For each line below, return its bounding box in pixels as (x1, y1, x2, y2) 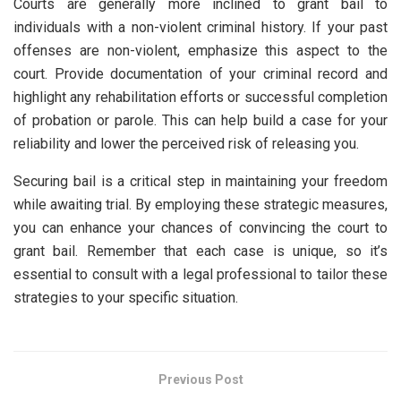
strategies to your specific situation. (13, 289, 238, 307)
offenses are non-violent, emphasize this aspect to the (13, 42, 388, 60)
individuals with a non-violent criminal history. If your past (13, 19, 388, 37)
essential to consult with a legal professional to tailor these (13, 266, 388, 284)
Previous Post (158, 372, 243, 388)
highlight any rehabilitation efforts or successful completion (13, 89, 388, 107)
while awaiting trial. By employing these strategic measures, (13, 196, 388, 214)
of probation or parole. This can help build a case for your (13, 112, 388, 130)
